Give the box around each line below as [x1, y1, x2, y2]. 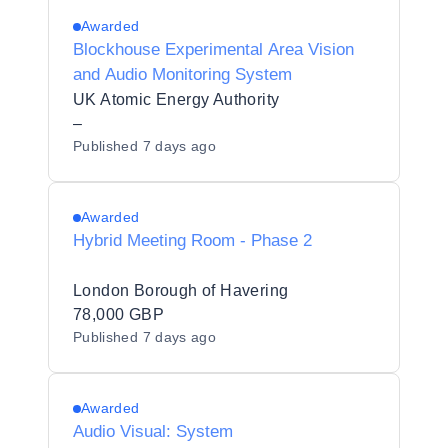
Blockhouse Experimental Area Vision [73, 40, 354, 59]
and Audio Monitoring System [73, 65, 292, 84]
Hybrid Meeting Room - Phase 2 [73, 231, 312, 250]
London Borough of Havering [73, 282, 289, 299]
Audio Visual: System [73, 422, 233, 441]
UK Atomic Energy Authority [73, 91, 280, 108]
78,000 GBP [73, 306, 164, 323]
